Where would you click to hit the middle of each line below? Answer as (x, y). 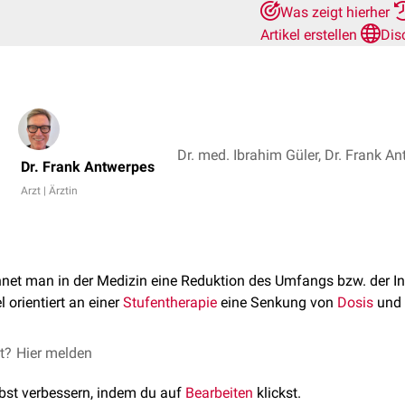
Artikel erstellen (311, 35)
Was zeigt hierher (337, 12)
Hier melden (54, 353)
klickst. (277, 393)
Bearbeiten (219, 393)
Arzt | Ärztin (49, 191)
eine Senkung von (277, 302)
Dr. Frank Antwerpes (88, 167)
